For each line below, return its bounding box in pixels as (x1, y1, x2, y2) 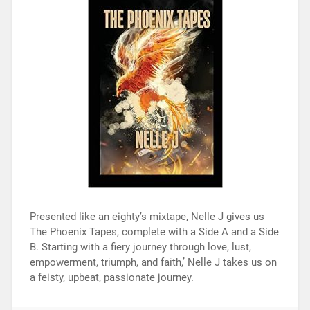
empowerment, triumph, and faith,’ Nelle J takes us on (29, 255, 277, 268)
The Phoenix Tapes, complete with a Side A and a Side (29, 225, 279, 238)
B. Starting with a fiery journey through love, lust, (29, 240, 251, 253)
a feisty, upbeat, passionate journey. (29, 271, 194, 284)
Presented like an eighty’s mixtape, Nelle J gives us (29, 210, 264, 223)
